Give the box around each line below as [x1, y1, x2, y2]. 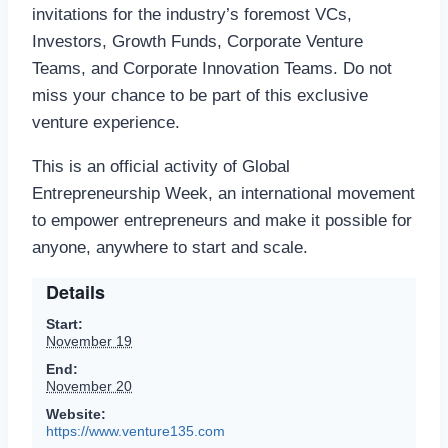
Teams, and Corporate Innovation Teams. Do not [32, 59, 392, 78]
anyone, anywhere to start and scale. [32, 238, 308, 257]
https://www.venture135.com [46, 423, 225, 439]
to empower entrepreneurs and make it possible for [32, 211, 412, 230]
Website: [46, 406, 106, 422]
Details [46, 279, 105, 305]
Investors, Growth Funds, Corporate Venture [32, 32, 363, 51]
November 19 [46, 333, 132, 349]
